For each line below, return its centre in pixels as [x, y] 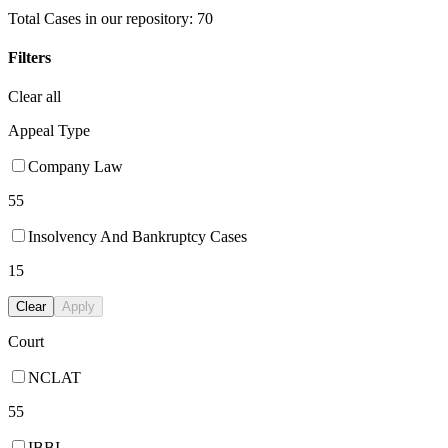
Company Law [75, 167]
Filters [29, 58]
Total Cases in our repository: [102, 18]
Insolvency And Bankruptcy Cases [137, 237]
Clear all [34, 97]
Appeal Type [49, 131]
